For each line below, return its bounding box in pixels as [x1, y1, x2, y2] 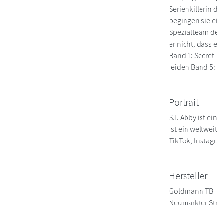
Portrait [169, 95, 199, 108]
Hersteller [169, 169, 208, 182]
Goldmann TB [169, 186, 214, 196]
